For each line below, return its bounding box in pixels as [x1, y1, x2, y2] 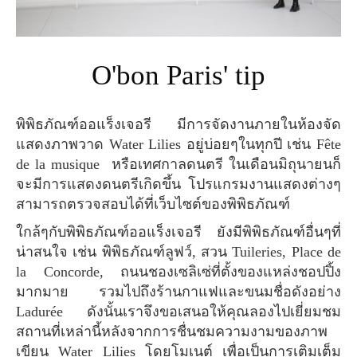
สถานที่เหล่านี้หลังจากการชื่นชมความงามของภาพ [16, 323, 328, 339]
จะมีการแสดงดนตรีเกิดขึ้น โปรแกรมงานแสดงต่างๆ [16, 175, 341, 192]
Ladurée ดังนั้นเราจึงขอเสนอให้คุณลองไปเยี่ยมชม [16, 303, 341, 320]
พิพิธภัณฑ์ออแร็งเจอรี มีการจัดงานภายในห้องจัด [16, 116, 25, 132]
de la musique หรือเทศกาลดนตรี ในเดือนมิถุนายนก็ [16, 155, 341, 172]
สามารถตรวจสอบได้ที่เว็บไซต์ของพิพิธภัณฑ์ [16, 195, 290, 212]
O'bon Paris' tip [116, 59, 265, 91]
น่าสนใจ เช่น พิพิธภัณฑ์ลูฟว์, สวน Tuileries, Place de [16, 243, 341, 260]
